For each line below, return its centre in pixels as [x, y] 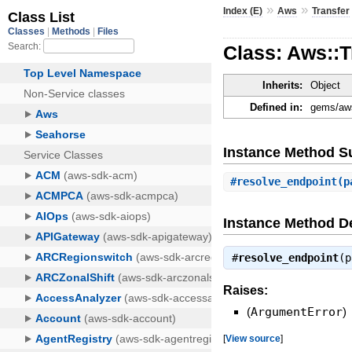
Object [326, 86]
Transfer [331, 11]
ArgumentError [297, 312]
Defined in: [277, 108]
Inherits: [283, 86]
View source [253, 338]
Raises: [246, 290]
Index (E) [243, 11]
